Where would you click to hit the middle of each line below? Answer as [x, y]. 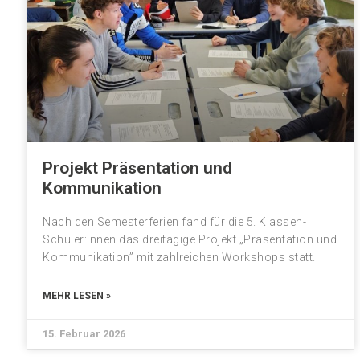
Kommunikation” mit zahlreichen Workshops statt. [179, 257]
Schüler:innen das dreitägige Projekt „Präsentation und [190, 239]
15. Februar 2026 [84, 334]
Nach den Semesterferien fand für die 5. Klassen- [174, 222]
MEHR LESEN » [77, 296]
